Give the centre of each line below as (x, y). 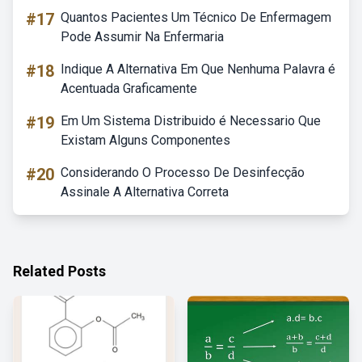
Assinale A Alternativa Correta (145, 192)
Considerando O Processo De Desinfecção (183, 173)
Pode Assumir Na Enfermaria (142, 37)
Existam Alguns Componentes (145, 140)
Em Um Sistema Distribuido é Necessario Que (191, 121)
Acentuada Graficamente (129, 88)
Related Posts (59, 271)
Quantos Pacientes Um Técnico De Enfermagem (196, 17)
